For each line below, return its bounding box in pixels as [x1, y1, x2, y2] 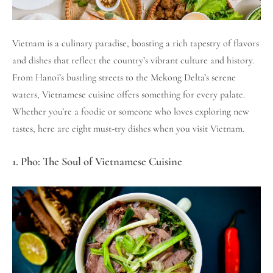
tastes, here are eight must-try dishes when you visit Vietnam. [12, 122, 244, 135]
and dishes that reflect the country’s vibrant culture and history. [12, 54, 254, 66]
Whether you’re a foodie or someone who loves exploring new [12, 105, 249, 118]
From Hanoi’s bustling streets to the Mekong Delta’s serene [12, 71, 236, 83]
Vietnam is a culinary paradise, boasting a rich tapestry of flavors [12, 37, 259, 49]
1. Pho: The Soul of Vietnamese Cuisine [12, 154, 182, 168]
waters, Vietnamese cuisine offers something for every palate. [12, 88, 245, 101]
